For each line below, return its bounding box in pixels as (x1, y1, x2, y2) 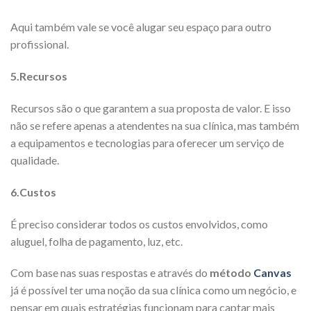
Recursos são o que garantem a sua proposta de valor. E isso (10, 101, 291, 115)
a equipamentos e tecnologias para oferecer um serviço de (10, 135, 284, 149)
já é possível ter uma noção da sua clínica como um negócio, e (10, 283, 296, 297)
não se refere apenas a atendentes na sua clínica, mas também (10, 118, 299, 132)
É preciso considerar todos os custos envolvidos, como (10, 217, 268, 230)
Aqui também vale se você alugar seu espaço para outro (10, 20, 271, 34)
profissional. (10, 37, 69, 51)
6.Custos (10, 185, 56, 199)
